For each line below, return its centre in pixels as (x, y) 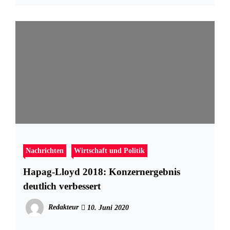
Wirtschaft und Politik (109, 151)
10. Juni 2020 (107, 208)
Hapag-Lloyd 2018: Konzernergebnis (66, 172)
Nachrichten (45, 151)
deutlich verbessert (62, 186)
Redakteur (63, 207)
